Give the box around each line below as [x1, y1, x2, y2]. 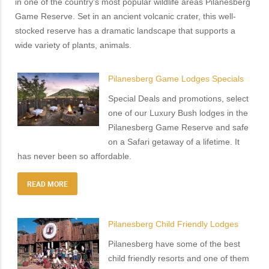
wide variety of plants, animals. [15, 40, 131, 50]
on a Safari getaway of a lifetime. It [108, 137, 240, 147]
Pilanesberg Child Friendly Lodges [108, 219, 239, 229]
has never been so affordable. [17, 151, 131, 162]
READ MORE [26, 179, 68, 189]
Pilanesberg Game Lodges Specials [108, 74, 244, 84]
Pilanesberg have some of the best [108, 239, 241, 249]
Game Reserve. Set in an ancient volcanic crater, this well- [15, 11, 236, 22]
